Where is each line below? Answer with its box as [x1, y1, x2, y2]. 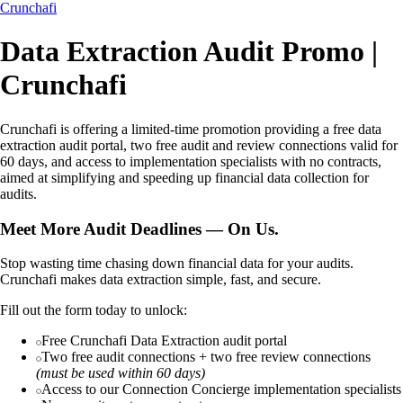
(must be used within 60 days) [36, 365, 205, 381]
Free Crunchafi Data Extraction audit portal [41, 333, 287, 349]
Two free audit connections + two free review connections [41, 349, 371, 365]
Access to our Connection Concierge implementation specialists [41, 381, 401, 398]
